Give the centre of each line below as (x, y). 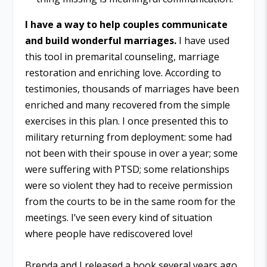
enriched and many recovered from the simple (128, 105)
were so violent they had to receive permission (129, 186)
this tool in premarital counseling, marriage (122, 57)
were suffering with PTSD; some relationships (128, 170)
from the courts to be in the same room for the (131, 202)
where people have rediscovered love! (109, 234)
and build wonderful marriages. (101, 41)
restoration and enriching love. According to (123, 73)
